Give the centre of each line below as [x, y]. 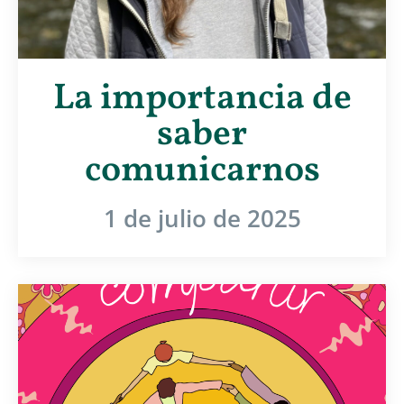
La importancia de [202, 99]
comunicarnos [202, 171]
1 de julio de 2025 [202, 218]
